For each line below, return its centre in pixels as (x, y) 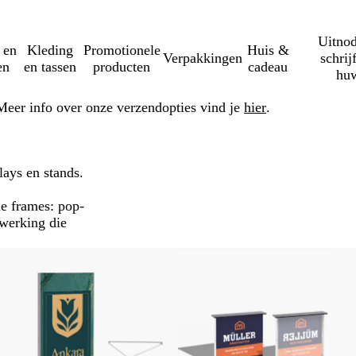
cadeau (268, 66)
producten (122, 66)
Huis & (268, 50)
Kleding (50, 50)
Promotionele (122, 50)
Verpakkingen (202, 58)
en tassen (50, 66)
